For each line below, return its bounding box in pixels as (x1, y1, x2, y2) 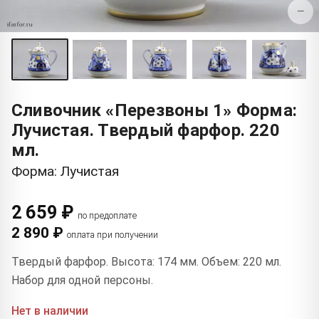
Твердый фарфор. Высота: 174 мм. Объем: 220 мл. (11, 255, 281, 269)
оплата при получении (67, 229, 158, 241)
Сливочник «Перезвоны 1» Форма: (11, 100, 298, 121)
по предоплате (78, 210, 137, 221)
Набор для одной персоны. (11, 273, 153, 288)
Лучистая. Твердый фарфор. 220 (11, 120, 280, 141)
